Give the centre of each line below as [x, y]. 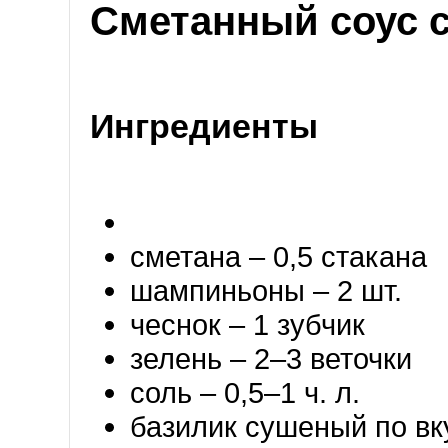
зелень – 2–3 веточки [271, 358]
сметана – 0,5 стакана [278, 256]
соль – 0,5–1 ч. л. [245, 392]
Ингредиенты [204, 125]
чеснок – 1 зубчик [247, 324]
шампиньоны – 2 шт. [266, 290]
